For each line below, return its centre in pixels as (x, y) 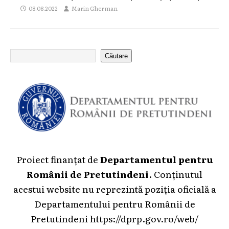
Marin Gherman (95, 8)
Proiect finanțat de (58, 159)
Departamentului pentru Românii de (114, 204)
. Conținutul (176, 174)
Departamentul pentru (156, 159)
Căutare (116, 56)
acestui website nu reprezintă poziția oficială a (114, 189)
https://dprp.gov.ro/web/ (144, 219)
